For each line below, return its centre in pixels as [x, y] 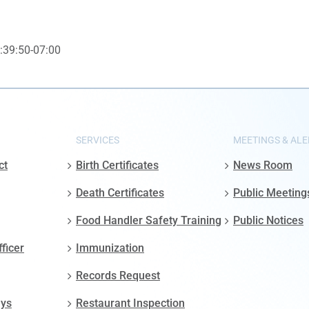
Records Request [118, 276]
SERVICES [98, 140]
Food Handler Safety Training [149, 221]
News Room [263, 166]
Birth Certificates [117, 166]
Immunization [110, 248]
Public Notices [268, 221]
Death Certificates [120, 193]
